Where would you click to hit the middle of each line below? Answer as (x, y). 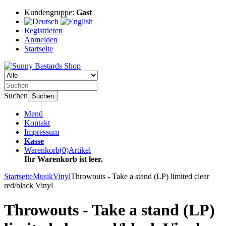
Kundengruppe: (50, 12)
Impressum (42, 132)
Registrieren (43, 31)
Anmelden (41, 40)
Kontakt (37, 123)
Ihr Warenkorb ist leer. (64, 159)
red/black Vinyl (29, 185)
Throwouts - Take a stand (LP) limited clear (140, 176)
